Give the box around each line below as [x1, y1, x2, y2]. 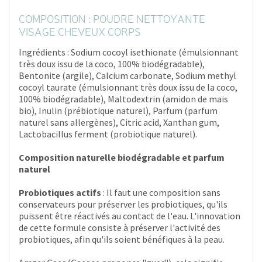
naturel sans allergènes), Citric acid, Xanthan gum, [19, 116, 219, 128]
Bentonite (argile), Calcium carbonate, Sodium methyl [19, 69, 236, 81]
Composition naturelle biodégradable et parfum [19, 151, 225, 163]
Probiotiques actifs [19, 186, 101, 198]
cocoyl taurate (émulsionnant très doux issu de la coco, [19, 81, 237, 93]
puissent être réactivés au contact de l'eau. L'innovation [19, 209, 240, 222]
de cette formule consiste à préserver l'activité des [19, 221, 220, 233]
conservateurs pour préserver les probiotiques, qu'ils [19, 198, 227, 210]
